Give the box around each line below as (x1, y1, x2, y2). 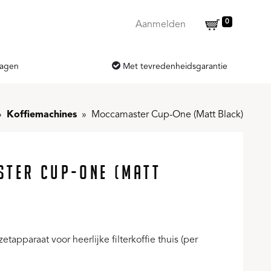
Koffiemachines (7, 110, 77, 120)
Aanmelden (135, 19, 186, 30)
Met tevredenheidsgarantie (122, 62, 227, 71)
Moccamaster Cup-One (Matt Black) (91, 110, 243, 120)
